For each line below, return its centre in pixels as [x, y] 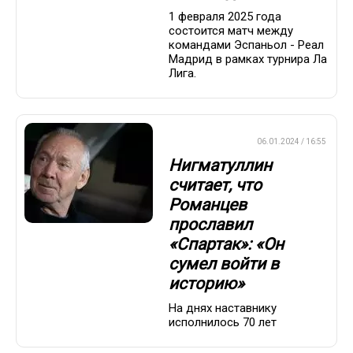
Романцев [208, 205]
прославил [210, 225]
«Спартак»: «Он [226, 245]
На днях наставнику [223, 308]
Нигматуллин [220, 166]
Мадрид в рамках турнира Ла [248, 59]
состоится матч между [231, 30]
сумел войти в [224, 264]
